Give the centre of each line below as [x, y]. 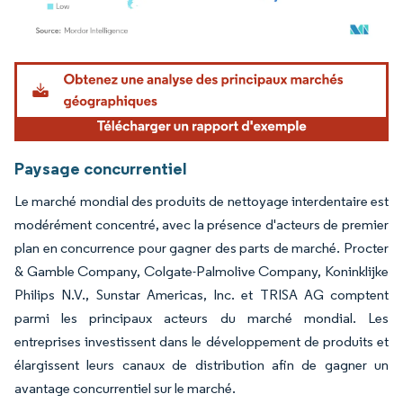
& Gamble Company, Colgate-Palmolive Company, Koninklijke [201, 271]
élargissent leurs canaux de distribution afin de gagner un [201, 364]
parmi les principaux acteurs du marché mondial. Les [201, 318]
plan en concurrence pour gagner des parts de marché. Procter [201, 247]
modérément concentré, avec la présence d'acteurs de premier [201, 224]
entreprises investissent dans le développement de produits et [201, 341]
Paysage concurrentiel [101, 168]
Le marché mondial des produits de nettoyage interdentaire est [201, 201]
